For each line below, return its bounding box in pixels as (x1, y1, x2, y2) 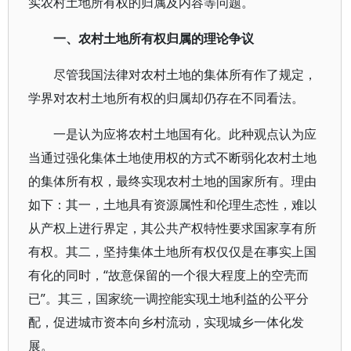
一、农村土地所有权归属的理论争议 (53, 30, 254, 47)
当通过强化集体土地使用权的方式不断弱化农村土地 (28, 149, 317, 166)
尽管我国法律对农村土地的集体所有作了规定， (53, 66, 317, 83)
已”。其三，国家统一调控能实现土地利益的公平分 (28, 290, 309, 307)
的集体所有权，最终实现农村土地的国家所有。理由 (28, 172, 317, 190)
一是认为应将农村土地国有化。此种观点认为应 (53, 125, 317, 143)
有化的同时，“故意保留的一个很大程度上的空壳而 (28, 266, 309, 284)
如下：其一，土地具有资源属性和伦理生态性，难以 (28, 196, 317, 213)
